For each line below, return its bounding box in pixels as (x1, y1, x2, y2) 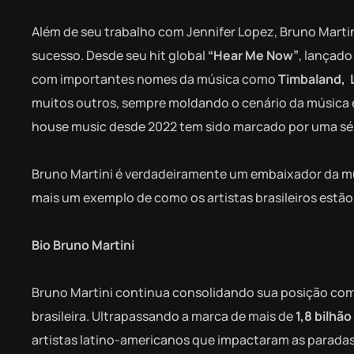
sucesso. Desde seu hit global (32, 46, 208, 64)
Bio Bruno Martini (32, 235, 134, 254)
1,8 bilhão (293, 307, 352, 325)
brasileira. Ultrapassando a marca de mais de (32, 307, 293, 325)
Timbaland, (278, 70, 345, 88)
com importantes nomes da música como (32, 70, 278, 88)
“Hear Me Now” (208, 46, 299, 64)
